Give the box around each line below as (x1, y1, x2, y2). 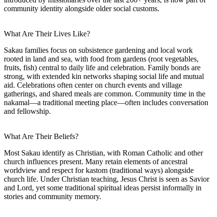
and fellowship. (4, 107, 51, 115)
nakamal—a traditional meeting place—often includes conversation (4, 98, 208, 107)
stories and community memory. (4, 192, 101, 201)
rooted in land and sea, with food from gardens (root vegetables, (4, 54, 199, 63)
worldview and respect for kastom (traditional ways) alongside (4, 166, 194, 174)
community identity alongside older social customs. (4, 4, 159, 13)
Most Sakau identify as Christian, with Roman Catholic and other (4, 148, 203, 157)
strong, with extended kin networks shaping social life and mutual (4, 72, 204, 80)
